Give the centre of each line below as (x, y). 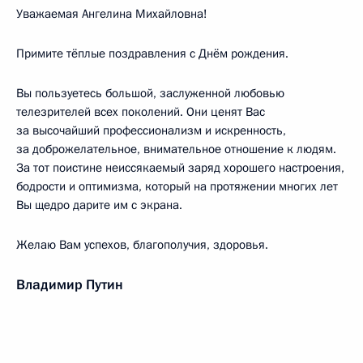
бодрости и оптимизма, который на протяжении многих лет (177, 186)
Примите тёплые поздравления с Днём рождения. (152, 53)
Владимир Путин (70, 285)
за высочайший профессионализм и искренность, (151, 130)
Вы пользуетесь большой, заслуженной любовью (150, 93)
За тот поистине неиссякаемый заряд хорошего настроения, (180, 168)
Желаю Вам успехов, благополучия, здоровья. (142, 245)
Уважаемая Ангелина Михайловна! (112, 14)
